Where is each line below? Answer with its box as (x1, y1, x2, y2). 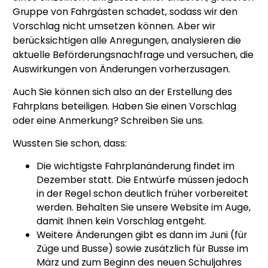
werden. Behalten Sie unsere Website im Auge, (36, 200, 251, 215)
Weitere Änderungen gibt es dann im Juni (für (36, 228, 247, 242)
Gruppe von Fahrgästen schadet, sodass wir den (13, 5, 237, 19)
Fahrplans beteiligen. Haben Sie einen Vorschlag (13, 99, 236, 114)
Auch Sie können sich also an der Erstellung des (13, 85, 232, 99)
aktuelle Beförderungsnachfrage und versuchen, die (13, 48, 254, 62)
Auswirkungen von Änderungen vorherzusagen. (13, 62, 230, 77)
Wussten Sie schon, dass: (13, 136, 127, 151)
